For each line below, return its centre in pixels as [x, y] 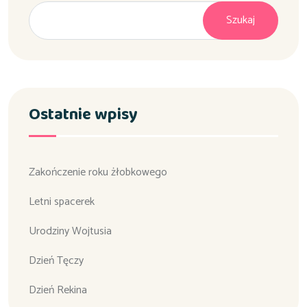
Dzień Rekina [58, 290]
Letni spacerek [62, 201]
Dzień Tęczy [56, 260]
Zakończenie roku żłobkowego [98, 172]
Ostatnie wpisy [83, 114]
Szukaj [241, 21]
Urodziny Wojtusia [70, 231]
